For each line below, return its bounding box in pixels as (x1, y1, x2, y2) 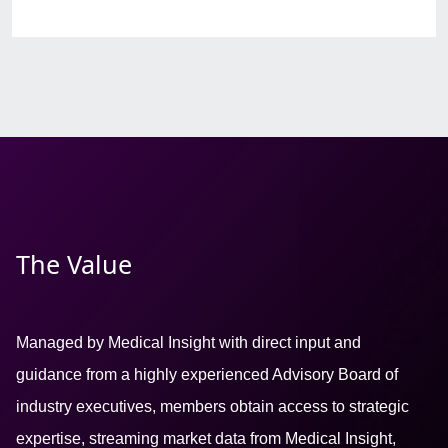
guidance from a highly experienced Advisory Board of (16, 365, 398, 383)
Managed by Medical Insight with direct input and (16, 333, 361, 351)
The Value (16, 246, 132, 281)
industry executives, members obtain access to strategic (16, 397, 409, 415)
